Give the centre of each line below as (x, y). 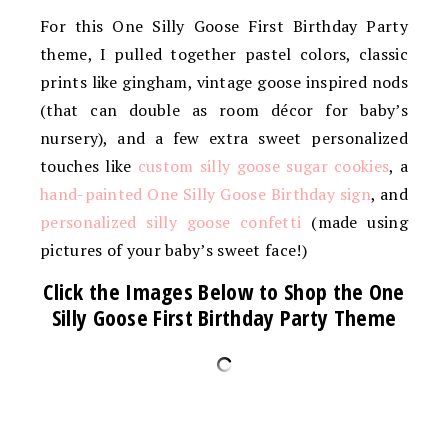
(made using (355, 221)
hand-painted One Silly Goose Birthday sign (206, 193)
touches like (89, 165)
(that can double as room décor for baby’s (224, 109)
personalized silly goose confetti (171, 221)
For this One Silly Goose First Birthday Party (224, 25)
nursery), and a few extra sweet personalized (224, 137)
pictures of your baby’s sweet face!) (173, 249)
